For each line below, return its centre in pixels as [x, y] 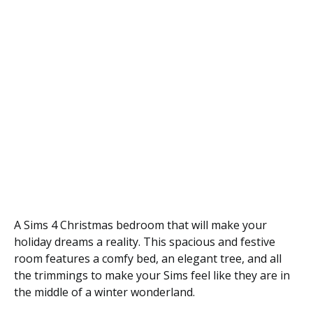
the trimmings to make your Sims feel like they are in [152, 275]
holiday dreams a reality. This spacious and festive [145, 242]
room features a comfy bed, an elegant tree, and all [148, 259]
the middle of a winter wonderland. [104, 292]
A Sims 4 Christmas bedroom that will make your [140, 225]
